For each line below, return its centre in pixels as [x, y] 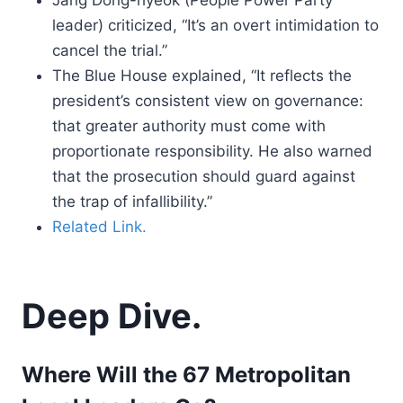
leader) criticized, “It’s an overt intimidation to [215, 25]
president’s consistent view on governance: [208, 101]
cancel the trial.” [110, 50]
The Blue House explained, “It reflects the [202, 76]
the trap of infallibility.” [132, 201]
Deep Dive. [112, 316]
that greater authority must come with [189, 126]
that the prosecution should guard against [204, 176]
